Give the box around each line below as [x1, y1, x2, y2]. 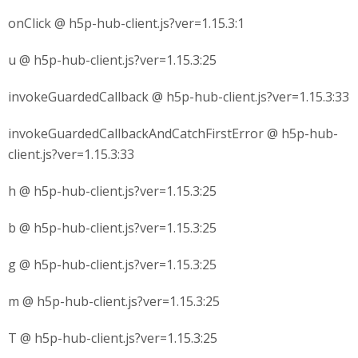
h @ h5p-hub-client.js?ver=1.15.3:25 [8, 182, 217, 200]
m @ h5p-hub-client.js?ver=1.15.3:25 [8, 292, 220, 310]
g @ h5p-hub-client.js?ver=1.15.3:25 [8, 256, 217, 273]
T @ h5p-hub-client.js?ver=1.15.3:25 [8, 329, 217, 347]
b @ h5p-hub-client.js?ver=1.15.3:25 [8, 219, 217, 237]
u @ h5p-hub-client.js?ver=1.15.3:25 [8, 51, 217, 69]
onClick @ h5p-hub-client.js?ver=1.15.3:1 [8, 14, 245, 32]
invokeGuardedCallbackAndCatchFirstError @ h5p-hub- [8, 125, 338, 142]
